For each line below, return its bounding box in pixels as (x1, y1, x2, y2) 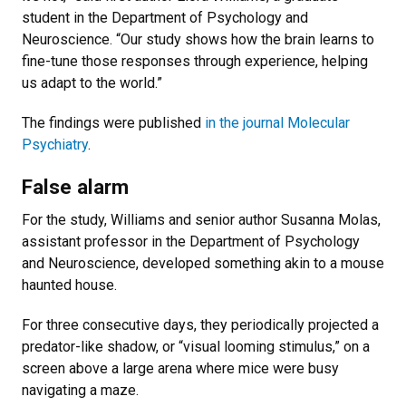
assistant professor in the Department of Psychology (22, 233, 360, 251)
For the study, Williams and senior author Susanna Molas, (22, 211, 381, 229)
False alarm (22, 175, 129, 199)
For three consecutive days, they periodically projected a (22, 316, 379, 334)
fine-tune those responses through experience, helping (22, 53, 368, 71)
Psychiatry (22, 136, 88, 154)
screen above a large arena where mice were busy (22, 360, 339, 378)
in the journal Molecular (205, 114, 350, 132)
